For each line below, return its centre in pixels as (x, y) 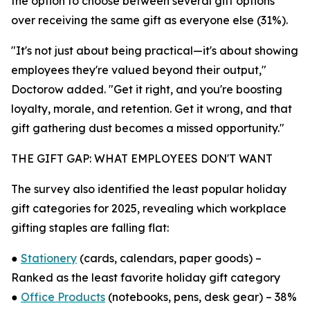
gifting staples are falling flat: (90, 228)
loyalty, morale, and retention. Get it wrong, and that (152, 109)
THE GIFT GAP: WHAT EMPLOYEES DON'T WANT (142, 158)
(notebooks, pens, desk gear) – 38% (201, 297)
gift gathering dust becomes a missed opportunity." (148, 128)
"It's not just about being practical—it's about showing (155, 51)
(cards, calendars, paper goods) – (169, 258)
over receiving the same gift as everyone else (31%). (149, 20)
